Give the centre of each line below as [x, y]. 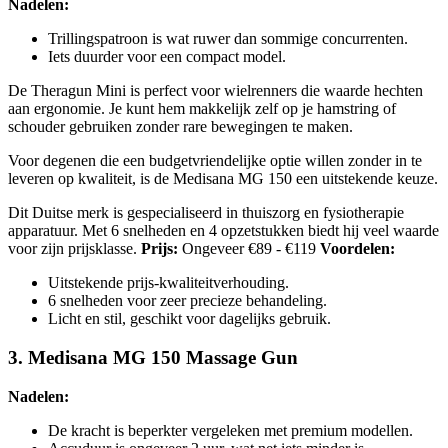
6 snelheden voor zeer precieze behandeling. [187, 301]
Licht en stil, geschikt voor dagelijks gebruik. [189, 319]
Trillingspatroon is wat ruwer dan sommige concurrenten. [228, 39]
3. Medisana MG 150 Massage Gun [153, 358]
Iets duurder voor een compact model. [167, 57]
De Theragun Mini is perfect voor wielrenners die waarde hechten [215, 91]
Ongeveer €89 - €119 [249, 249]
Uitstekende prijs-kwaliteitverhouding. [168, 283]
